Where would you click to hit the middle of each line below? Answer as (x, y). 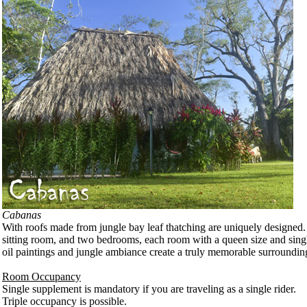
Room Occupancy (41, 276)
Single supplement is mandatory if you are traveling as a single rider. (149, 288)
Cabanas (22, 214)
